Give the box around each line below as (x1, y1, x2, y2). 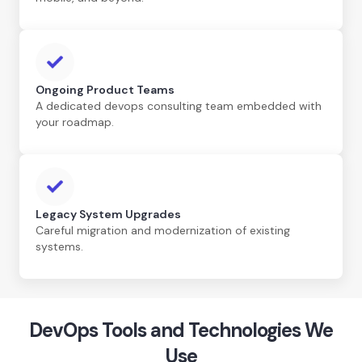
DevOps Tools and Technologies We (29, 317, 333, 343)
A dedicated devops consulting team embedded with (36, 98, 322, 113)
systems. (36, 238, 83, 254)
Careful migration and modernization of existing (36, 222, 290, 238)
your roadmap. (36, 114, 114, 129)
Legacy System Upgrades (36, 206, 181, 221)
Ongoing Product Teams (36, 82, 175, 97)
